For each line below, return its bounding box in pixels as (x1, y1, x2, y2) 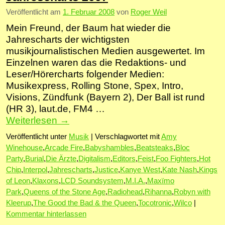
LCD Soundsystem (61, 176, 124, 185)
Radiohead (107, 187, 143, 196)
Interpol (23, 165, 47, 174)
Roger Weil (131, 8, 167, 17)
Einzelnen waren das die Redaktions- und (6, 57, 186, 68)
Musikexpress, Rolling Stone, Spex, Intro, (6, 80, 183, 91)
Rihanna (145, 187, 172, 196)
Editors (113, 154, 136, 163)
